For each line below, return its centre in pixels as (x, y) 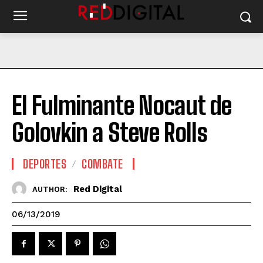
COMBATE (102, 164)
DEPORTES (45, 164)
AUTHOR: (50, 189)
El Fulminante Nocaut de (122, 106)
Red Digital (98, 189)
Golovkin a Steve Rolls (109, 133)
